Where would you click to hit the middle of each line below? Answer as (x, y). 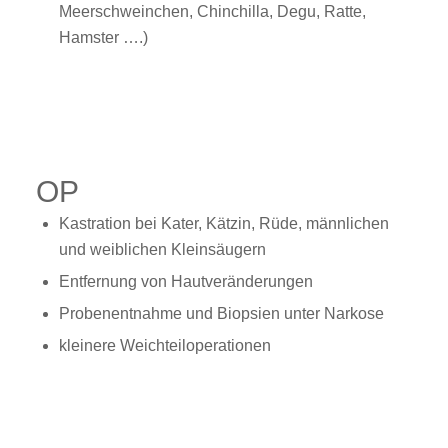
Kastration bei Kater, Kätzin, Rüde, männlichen (223, 223)
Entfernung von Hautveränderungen (185, 281)
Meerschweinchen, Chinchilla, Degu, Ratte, (212, 12)
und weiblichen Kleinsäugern (162, 249)
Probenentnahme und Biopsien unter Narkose (221, 313)
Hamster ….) (103, 38)
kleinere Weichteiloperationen (164, 345)
